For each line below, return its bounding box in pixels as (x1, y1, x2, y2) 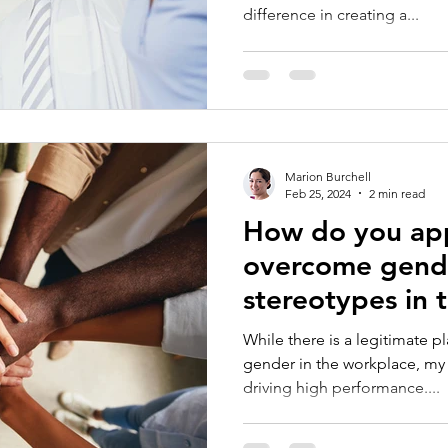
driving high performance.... (243, 377, 440, 397)
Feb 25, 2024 (285, 185, 351, 201)
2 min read (369, 185, 425, 201)
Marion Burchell (285, 168, 371, 184)
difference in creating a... (243, 5, 419, 24)
